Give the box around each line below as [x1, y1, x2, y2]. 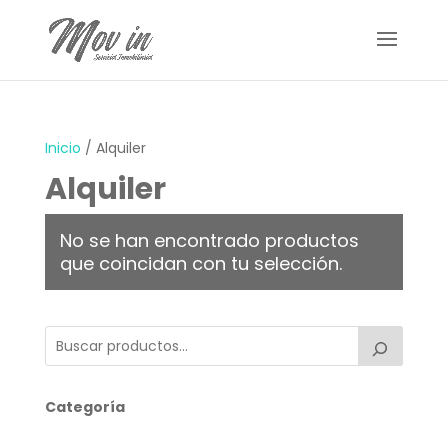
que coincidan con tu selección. [59, 251, 342, 276]
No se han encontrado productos [59, 228, 359, 253]
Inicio [44, 138, 81, 158]
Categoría [44, 397, 125, 417]
